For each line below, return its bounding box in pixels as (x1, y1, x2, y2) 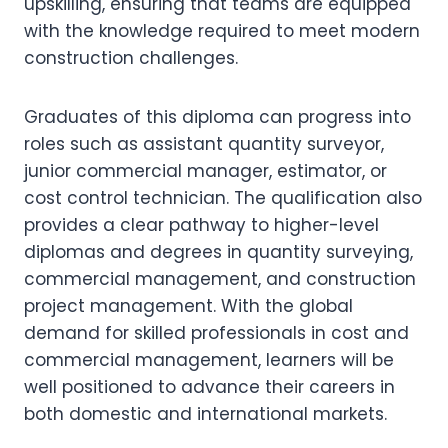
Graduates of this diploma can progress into (24, 105, 411, 129)
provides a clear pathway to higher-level (24, 213, 379, 237)
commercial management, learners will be (24, 348, 394, 372)
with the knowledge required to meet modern (24, 19, 420, 43)
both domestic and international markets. (24, 402, 387, 426)
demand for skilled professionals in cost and (24, 321, 409, 345)
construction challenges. (24, 46, 238, 70)
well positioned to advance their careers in (24, 375, 395, 399)
